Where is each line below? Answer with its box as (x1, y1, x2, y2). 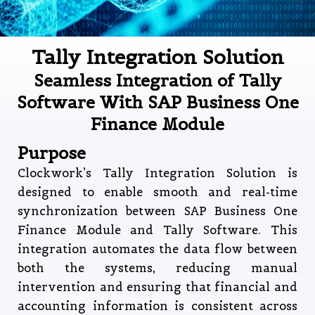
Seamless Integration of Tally (33, 70, 282, 91)
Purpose (18, 142, 86, 164)
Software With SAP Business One (16, 91, 299, 113)
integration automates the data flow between (18, 242, 297, 257)
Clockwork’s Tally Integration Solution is (18, 166, 297, 181)
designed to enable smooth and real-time (18, 185, 297, 200)
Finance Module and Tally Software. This (18, 223, 297, 238)
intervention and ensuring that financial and (18, 280, 297, 295)
